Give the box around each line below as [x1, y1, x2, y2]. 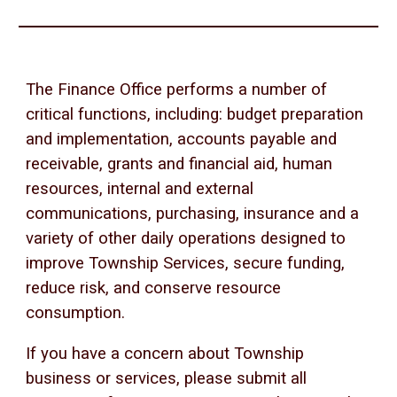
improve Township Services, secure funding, [26, 253, 346, 273]
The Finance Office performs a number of [26, 80, 328, 99]
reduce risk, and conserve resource [26, 278, 282, 298]
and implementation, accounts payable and [26, 129, 338, 149]
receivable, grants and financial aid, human [26, 154, 333, 174]
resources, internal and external [26, 179, 254, 198]
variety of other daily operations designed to [26, 229, 346, 248]
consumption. [26, 303, 126, 323]
